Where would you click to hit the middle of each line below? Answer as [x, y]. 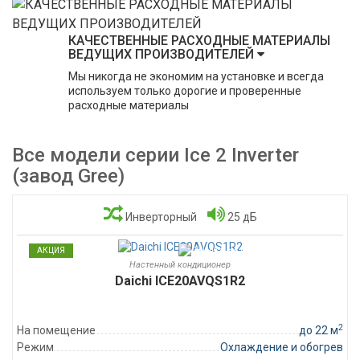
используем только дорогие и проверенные [185, 91]
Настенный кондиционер [180, 265]
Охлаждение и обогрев [282, 347]
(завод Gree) [68, 176]
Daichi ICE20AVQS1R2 [180, 281]
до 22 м [319, 330]
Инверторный [160, 217]
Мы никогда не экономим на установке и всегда [196, 76]
